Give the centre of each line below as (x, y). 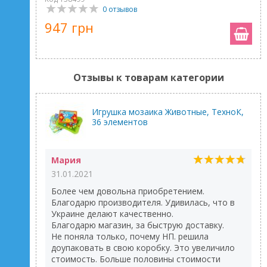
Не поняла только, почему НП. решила (130, 236)
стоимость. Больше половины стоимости (136, 259)
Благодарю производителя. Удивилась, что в (143, 202)
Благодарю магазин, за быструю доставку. (138, 225)
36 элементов (120, 122)
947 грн (69, 27)
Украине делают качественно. (112, 214)
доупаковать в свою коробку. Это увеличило (143, 248)
